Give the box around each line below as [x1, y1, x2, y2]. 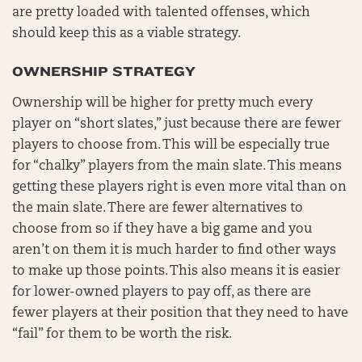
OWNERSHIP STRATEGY [12, 64, 196, 79]
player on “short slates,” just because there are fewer [12, 118, 341, 131]
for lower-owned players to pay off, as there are [12, 286, 311, 299]
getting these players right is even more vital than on [12, 181, 347, 194]
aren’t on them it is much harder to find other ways [12, 244, 336, 257]
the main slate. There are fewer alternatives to [12, 202, 303, 215]
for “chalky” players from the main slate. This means [12, 160, 342, 173]
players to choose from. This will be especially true [12, 139, 330, 152]
